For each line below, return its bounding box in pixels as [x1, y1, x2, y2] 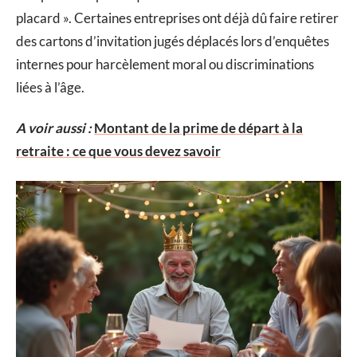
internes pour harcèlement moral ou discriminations [16, 55, 314, 73]
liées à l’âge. [16, 78, 84, 96]
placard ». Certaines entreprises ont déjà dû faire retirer [16, 9, 339, 26]
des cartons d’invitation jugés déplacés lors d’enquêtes [16, 32, 329, 49]
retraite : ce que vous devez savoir [16, 143, 221, 160]
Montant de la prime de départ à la [94, 120, 303, 137]
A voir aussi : [16, 120, 92, 137]
